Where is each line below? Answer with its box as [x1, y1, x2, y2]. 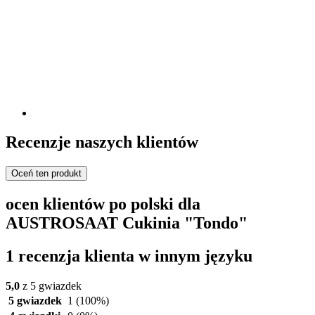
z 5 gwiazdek [20, 280, 82, 292]
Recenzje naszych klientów [6, 133, 198, 152]
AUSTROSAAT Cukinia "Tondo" [6, 214, 247, 233]
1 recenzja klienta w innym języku [6, 247, 252, 266]
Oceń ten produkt [11, 168, 82, 179]
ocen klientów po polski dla [6, 195, 200, 214]
